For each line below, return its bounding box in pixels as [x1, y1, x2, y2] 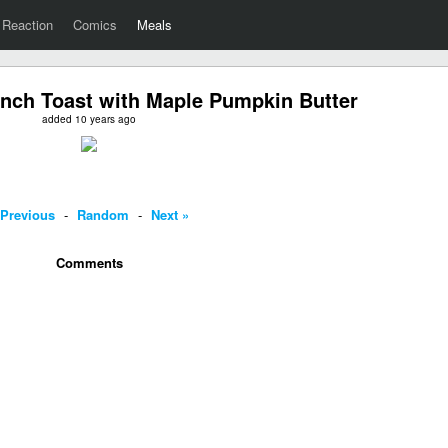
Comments [55, 253, 123, 272]
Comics [73, 15, 117, 34]
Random [77, 205, 129, 224]
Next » [151, 205, 189, 224]
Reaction [2, 15, 53, 34]
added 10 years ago [42, 112, 136, 126]
